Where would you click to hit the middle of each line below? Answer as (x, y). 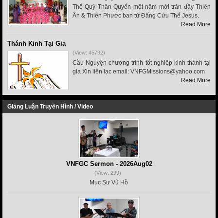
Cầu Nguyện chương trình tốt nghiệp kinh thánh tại (142, 63)
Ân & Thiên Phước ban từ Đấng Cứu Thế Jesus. (136, 16)
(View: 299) (108, 173)
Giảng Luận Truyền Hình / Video (50, 107)
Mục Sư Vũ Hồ (109, 182)
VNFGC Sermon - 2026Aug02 (109, 164)
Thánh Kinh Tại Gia (36, 44)
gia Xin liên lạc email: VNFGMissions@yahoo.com (139, 72)
